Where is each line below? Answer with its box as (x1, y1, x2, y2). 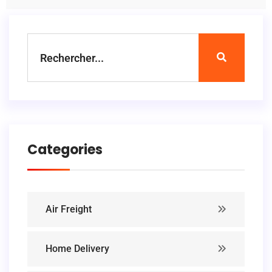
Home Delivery (46, 243, 109, 255)
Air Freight (46, 203, 92, 216)
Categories (27, 140, 103, 160)
